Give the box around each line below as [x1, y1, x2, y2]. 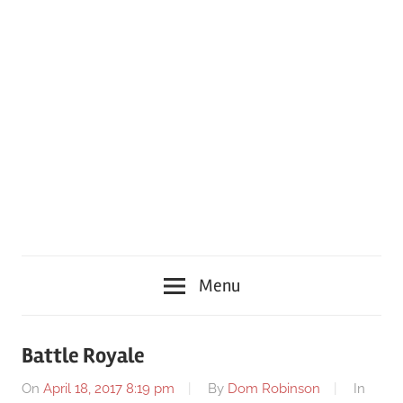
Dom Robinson [228, 381, 320, 398]
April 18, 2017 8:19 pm [43, 381, 175, 398]
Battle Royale [22, 342, 145, 369]
